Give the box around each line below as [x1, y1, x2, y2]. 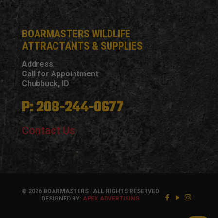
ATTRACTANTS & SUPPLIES [22, 40, 143, 53]
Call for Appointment [22, 69, 98, 79]
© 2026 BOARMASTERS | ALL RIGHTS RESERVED [22, 188, 159, 195]
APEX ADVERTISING [83, 195, 140, 202]
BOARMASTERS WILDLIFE [22, 28, 130, 40]
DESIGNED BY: [41, 195, 83, 202]
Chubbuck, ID [22, 79, 69, 89]
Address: [22, 59, 55, 69]
